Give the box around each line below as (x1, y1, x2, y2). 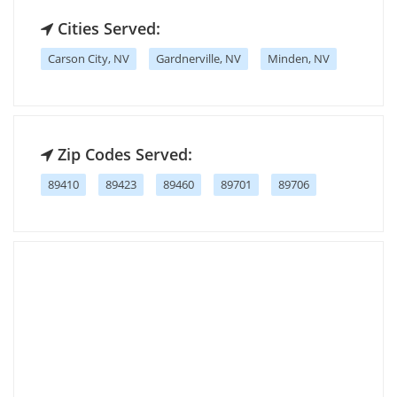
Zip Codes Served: (53, 143, 192, 165)
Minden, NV (268, 50, 330, 66)
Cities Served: (53, 17, 160, 39)
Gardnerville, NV (156, 50, 241, 66)
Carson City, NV (48, 50, 129, 66)
